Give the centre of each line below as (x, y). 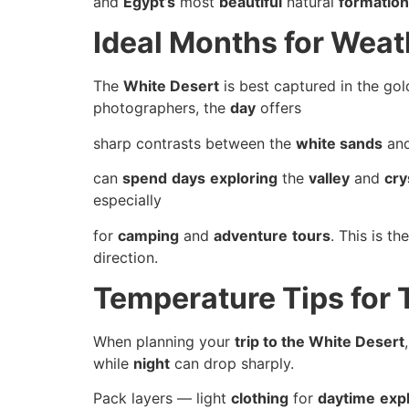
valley (329, 178)
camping (148, 235)
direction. (126, 257)
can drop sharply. (232, 363)
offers (278, 108)
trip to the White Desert (320, 341)
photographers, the (162, 108)
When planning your (164, 341)
